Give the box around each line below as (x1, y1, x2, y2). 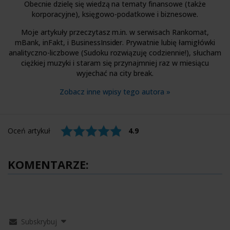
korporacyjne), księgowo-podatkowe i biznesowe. (32, 9, 198, 19)
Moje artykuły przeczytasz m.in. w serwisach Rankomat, (21, 27, 209, 37)
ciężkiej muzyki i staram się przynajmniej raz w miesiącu (21, 57, 209, 68)
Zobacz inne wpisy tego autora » (60, 86, 170, 97)
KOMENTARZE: (8, 156, 89, 172)
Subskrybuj (21, 216, 57, 226)
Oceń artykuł (8, 126, 50, 136)
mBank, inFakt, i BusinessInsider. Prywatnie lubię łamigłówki (14, 37, 216, 47)
